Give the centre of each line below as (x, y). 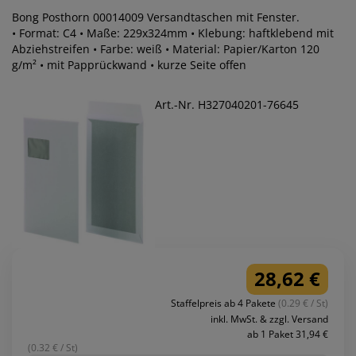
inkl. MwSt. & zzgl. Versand (269, 319)
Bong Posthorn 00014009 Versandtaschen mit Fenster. (156, 17)
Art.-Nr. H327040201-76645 (227, 105)
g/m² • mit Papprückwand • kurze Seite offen (143, 65)
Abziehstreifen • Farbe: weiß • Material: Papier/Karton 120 (166, 49)
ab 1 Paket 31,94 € (288, 334)
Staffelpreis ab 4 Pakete (224, 303)
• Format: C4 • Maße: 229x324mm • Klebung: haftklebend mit (173, 33)
